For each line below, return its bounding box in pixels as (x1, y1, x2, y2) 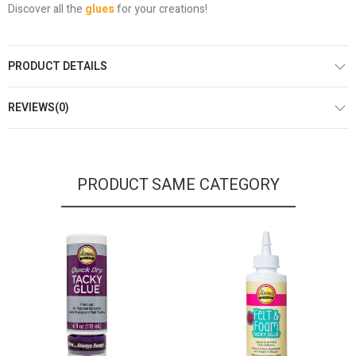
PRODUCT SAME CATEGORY (76, 172, 280, 196)
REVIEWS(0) (8, 99, 69, 116)
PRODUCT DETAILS (8, 57, 107, 75)
